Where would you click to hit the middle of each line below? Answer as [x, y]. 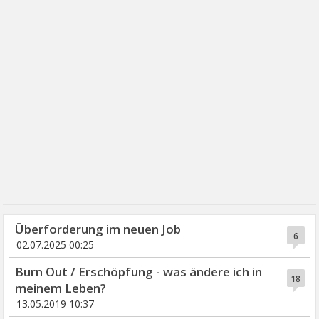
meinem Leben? [61, 288]
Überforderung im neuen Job [98, 229]
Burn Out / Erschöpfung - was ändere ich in [139, 272]
